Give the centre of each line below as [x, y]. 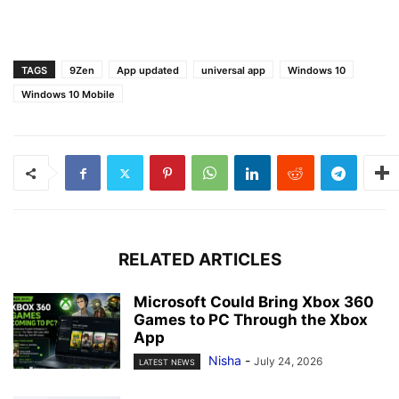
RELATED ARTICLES [199, 260]
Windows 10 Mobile [68, 95]
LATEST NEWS [167, 362]
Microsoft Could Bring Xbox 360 [254, 302]
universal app [233, 71]
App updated [148, 71]
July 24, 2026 [288, 362]
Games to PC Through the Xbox [251, 320]
